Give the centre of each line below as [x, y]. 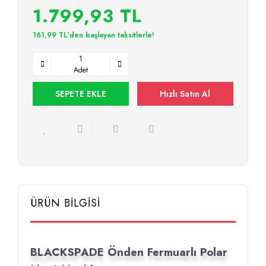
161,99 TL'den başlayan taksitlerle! [94, 35]
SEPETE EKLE [81, 94]
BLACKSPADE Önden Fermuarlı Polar [129, 252]
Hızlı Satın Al [185, 94]
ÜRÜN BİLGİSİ [65, 203]
